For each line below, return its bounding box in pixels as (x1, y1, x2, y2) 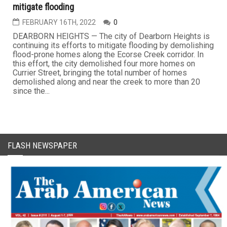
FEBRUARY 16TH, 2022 (22, 18, 96, 26)
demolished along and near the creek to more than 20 (13, 77, 200, 87)
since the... (13, 86, 50, 96)
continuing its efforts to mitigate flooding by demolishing (13, 40, 214, 50)
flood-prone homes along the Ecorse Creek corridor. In (13, 49, 204, 59)
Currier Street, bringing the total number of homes (13, 67, 187, 78)
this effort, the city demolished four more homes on (13, 58, 195, 68)
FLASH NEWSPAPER (8, 140, 77, 150)
